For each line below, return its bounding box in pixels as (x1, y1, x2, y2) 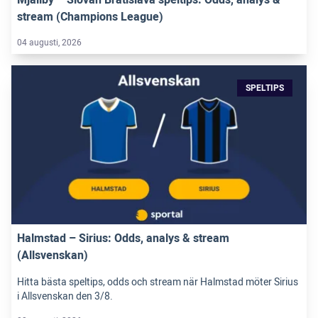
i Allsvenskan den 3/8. (17, 289, 113, 304)
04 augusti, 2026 (17, 36, 82, 49)
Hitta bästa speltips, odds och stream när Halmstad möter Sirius (17, 275, 298, 290)
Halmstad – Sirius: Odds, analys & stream (17, 230, 229, 247)
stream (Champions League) (17, 9, 163, 26)
